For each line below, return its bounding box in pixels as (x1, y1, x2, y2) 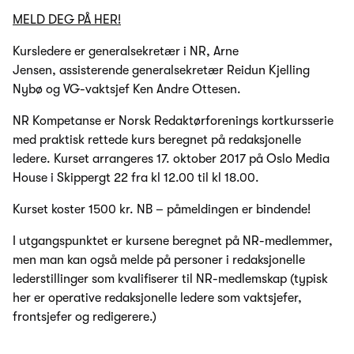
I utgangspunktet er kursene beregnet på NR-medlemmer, (13, 234, 333, 249)
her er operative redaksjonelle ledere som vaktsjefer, (13, 291, 302, 306)
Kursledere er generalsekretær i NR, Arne (13, 44, 239, 59)
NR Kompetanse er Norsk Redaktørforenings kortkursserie (13, 114, 333, 129)
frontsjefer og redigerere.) (13, 310, 156, 325)
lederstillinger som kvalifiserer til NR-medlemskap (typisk (13, 272, 328, 287)
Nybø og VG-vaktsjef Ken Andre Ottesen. (13, 82, 241, 97)
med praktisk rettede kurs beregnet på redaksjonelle (13, 133, 301, 148)
